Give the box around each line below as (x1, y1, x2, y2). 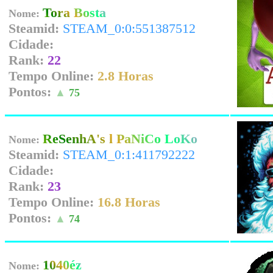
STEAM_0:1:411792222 (63, 147, 195, 162)
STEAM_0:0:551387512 (63, 21, 196, 36)
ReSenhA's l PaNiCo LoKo (43, 131, 197, 146)
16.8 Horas (97, 194, 160, 210)
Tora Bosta (43, 5, 106, 20)
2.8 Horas (97, 68, 154, 83)
